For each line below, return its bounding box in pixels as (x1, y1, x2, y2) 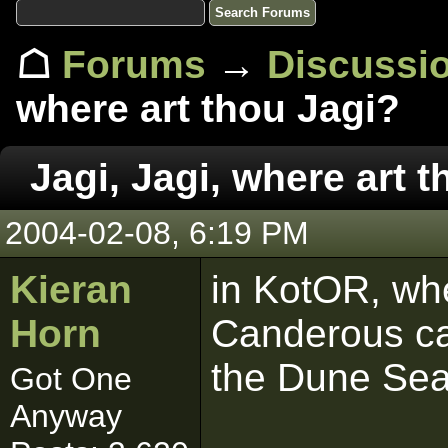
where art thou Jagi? (16, 87, 400, 130)
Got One (10, 361, 132, 397)
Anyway (10, 398, 122, 434)
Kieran (10, 268, 132, 311)
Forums (62, 43, 206, 86)
